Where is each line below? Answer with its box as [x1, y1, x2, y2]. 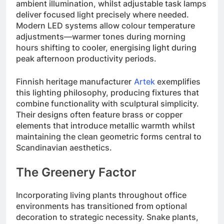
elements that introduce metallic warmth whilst [16, 120, 195, 131]
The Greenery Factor [16, 165, 136, 180]
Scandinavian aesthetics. [16, 142, 112, 153]
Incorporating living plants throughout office [16, 189, 186, 200]
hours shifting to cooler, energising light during [16, 42, 196, 53]
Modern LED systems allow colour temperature [16, 20, 195, 31]
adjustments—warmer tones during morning [16, 31, 185, 42]
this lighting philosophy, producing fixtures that [16, 87, 199, 98]
